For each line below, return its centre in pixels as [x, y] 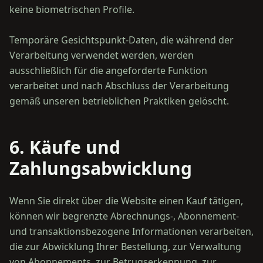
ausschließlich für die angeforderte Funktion [108, 70]
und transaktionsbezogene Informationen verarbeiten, [131, 231]
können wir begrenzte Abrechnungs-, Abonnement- [124, 216]
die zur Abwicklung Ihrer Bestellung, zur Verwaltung [125, 247]
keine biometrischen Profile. [72, 9]
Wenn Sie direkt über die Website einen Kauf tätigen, [126, 201]
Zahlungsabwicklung [101, 168]
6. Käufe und [65, 147]
